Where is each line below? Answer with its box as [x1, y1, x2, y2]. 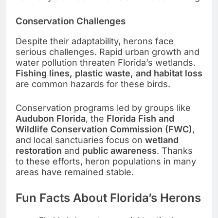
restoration [16, 145, 62, 156]
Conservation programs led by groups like [16, 102, 191, 113]
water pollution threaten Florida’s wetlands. [16, 57, 196, 68]
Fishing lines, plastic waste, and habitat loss [16, 68, 202, 78]
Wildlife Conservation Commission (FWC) [16, 124, 192, 134]
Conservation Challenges [16, 16, 126, 27]
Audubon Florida [16, 113, 86, 124]
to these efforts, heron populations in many [16, 156, 196, 166]
